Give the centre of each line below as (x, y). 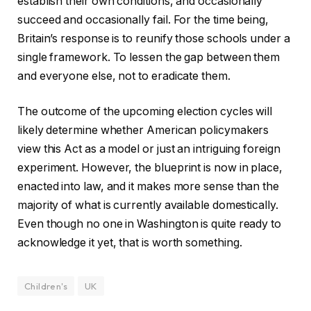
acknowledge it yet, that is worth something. (130, 243)
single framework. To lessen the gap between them (149, 57)
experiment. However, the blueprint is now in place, (150, 168)
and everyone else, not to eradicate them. (124, 76)
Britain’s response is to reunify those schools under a (154, 38)
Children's (46, 286)
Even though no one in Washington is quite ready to (150, 224)
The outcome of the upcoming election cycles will (145, 112)
